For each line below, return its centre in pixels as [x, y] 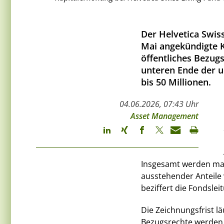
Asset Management [164, 116]
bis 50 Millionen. [176, 82]
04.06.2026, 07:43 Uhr [159, 104]
